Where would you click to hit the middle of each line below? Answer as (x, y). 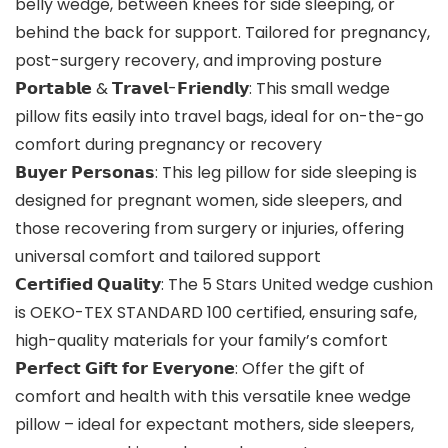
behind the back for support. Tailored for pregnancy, (222, 33)
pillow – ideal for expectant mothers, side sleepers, (214, 425)
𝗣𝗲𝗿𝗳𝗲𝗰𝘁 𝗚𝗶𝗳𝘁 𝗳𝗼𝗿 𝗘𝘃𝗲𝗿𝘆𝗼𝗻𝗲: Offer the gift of (190, 369)
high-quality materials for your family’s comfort (201, 341)
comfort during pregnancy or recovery (168, 145)
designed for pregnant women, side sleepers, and (208, 201)
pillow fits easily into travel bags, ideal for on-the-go (219, 117)
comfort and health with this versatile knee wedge (213, 397)
